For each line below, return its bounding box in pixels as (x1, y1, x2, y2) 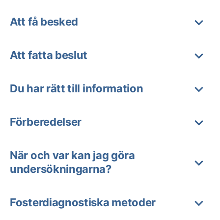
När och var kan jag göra (10, 149, 135, 162)
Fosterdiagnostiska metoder (10, 196, 156, 209)
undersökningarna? (10, 163, 111, 175)
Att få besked (10, 15, 79, 28)
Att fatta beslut (10, 49, 88, 61)
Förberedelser (10, 115, 82, 128)
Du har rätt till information (10, 82, 143, 95)
